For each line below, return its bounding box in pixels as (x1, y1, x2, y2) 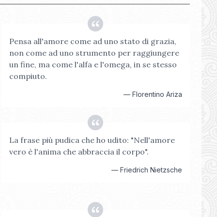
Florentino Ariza (132, 90, 182, 98)
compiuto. (9, 71, 47, 81)
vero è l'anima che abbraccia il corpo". (9, 147, 149, 156)
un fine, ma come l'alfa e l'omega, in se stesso (9, 60, 177, 69)
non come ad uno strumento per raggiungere (9, 48, 179, 58)
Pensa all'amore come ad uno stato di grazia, (9, 36, 176, 46)
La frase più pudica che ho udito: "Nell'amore (9, 135, 175, 145)
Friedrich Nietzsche (120, 166, 182, 174)
